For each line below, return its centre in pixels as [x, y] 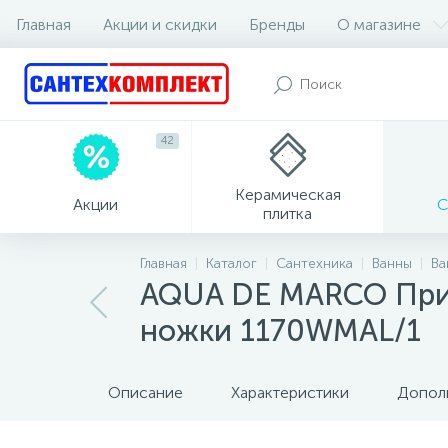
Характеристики [290, 392]
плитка [287, 213]
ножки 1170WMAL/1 [280, 331]
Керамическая [287, 194]
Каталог [231, 263]
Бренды [277, 24]
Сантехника [314, 263]
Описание [145, 392]
